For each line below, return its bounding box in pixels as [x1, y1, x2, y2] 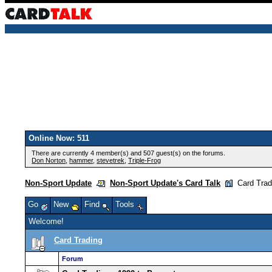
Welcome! [29, 217, 64, 226]
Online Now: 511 [29, 134, 90, 143]
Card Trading [54, 236, 103, 245]
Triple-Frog [128, 157, 161, 164]
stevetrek [97, 157, 125, 164]
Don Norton [32, 157, 66, 164]
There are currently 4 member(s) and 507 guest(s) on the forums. [32, 149, 226, 157]
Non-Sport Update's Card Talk [110, 178, 221, 188]
